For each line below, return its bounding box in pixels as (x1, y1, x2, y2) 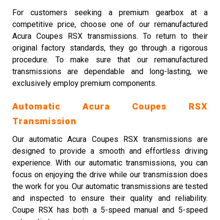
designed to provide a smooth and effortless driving (12, 146, 208, 156)
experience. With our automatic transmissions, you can (12, 158, 208, 167)
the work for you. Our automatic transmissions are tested (12, 182, 208, 191)
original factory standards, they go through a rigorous (12, 43, 208, 53)
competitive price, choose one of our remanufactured (12, 20, 208, 29)
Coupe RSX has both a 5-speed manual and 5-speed (12, 205, 208, 215)
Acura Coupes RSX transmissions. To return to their (12, 31, 208, 41)
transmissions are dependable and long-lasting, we (12, 67, 208, 76)
